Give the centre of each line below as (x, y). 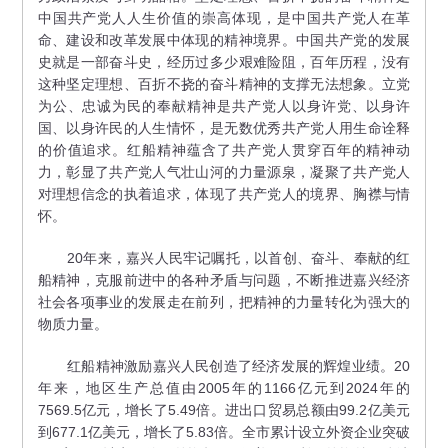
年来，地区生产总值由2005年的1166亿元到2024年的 (224, 387)
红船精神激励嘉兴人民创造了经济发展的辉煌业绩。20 (224, 365)
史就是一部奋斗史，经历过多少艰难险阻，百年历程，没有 (224, 61)
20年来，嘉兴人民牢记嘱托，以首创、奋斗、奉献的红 (224, 257)
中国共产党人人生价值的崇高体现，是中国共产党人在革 (224, 17)
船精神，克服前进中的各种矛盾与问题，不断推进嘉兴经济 (224, 279)
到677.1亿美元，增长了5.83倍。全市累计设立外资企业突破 (224, 431)
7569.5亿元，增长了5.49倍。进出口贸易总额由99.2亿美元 (224, 409)
